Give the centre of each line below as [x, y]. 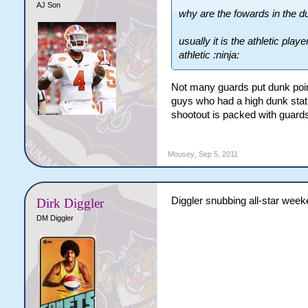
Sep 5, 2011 [218, 154]
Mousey [181, 154]
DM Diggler [55, 218]
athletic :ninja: [209, 55]
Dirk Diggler [70, 203]
